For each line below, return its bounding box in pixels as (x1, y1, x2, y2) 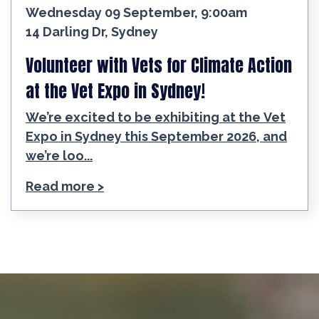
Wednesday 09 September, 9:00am (201, 5, 247, 21)
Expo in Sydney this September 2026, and (26, 129, 287, 145)
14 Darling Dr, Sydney (26, 24, 158, 40)
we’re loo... (26, 148, 93, 164)
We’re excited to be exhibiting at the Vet (26, 110, 286, 125)
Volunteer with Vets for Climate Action (26, 53, 292, 79)
